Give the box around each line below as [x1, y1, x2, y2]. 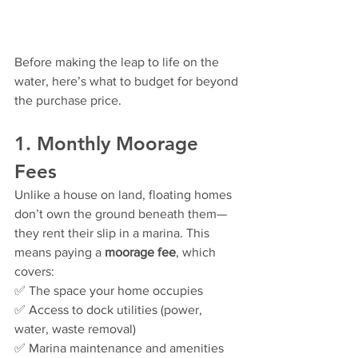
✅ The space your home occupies [14, 284, 203, 298]
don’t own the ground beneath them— [14, 207, 227, 221]
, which [176, 245, 219, 260]
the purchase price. [14, 93, 121, 108]
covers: [14, 265, 54, 279]
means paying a [14, 245, 105, 260]
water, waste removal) [14, 322, 136, 336]
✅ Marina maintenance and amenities [14, 341, 224, 356]
